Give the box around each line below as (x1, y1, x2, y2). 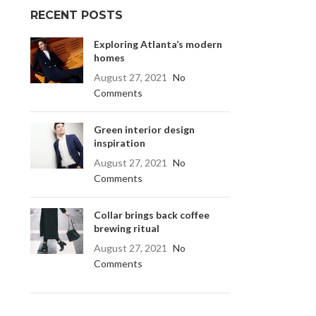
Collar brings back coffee (93, 209, 209, 221)
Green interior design (93, 123, 195, 135)
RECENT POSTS (30, 8, 123, 22)
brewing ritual (93, 222, 159, 234)
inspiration (93, 137, 145, 149)
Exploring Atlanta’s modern (93, 38, 222, 50)
